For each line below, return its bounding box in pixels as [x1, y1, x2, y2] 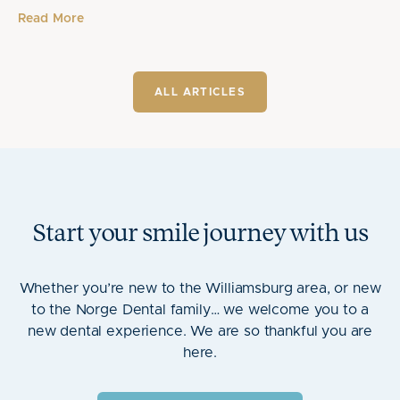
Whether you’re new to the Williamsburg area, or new [19, 281, 381, 296]
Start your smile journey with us [32, 221, 368, 246]
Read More [18, 12, 85, 25]
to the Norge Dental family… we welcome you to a [30, 303, 370, 317]
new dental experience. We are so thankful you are [27, 324, 373, 338]
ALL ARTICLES [154, 87, 246, 97]
